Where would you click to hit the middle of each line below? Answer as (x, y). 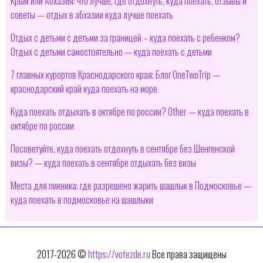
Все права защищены (188, 254)
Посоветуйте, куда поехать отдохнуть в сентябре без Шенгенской (122, 148)
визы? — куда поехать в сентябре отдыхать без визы (103, 162)
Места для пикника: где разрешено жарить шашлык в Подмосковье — (131, 185)
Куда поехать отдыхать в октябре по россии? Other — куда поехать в (129, 111)
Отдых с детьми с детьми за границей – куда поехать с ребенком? (125, 37)
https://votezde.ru (119, 254)
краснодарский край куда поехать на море (84, 88)
